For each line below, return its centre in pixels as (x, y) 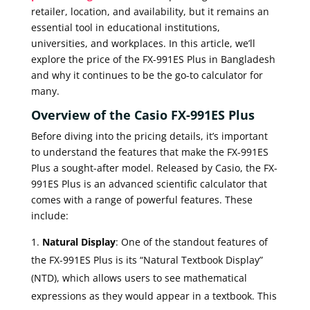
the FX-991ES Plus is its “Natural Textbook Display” (147, 259)
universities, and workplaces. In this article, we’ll (143, 43)
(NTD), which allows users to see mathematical (139, 277)
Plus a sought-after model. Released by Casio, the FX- (154, 167)
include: (49, 215)
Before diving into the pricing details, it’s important (149, 136)
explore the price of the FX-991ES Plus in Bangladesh (153, 59)
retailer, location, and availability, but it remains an (150, 11)
